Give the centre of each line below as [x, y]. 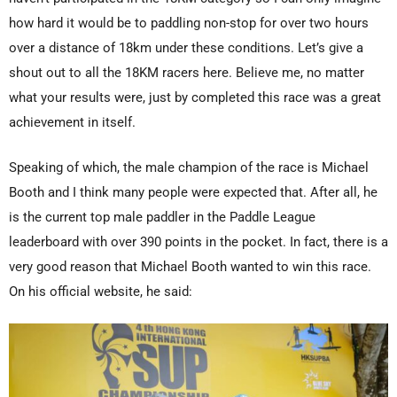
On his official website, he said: [101, 291]
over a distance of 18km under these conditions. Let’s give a [186, 48]
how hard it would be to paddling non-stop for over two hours [189, 23]
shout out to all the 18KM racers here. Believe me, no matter [187, 73]
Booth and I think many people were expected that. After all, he [193, 192]
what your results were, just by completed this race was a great [195, 98]
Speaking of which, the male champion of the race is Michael [189, 167]
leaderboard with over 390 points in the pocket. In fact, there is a [198, 241]
